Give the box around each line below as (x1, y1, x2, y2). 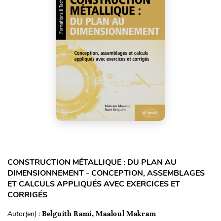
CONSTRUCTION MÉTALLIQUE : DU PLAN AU (7, 156, 177, 168)
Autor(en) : (7, 209, 42, 219)
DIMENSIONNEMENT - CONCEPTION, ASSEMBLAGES (7, 167, 205, 179)
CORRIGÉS (7, 189, 47, 200)
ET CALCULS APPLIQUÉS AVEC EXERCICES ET (7, 178, 180, 189)
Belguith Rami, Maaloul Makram (42, 209, 156, 218)
